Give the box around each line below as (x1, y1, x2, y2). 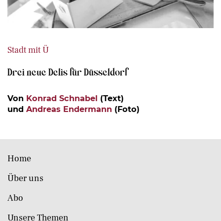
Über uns (7, 173, 43, 184)
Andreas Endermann (26, 104, 112, 114)
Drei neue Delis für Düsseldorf (7, 66, 127, 78)
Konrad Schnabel (26, 93, 98, 104)
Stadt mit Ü (7, 44, 49, 56)
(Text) (98, 93, 124, 104)
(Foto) (112, 104, 140, 114)
